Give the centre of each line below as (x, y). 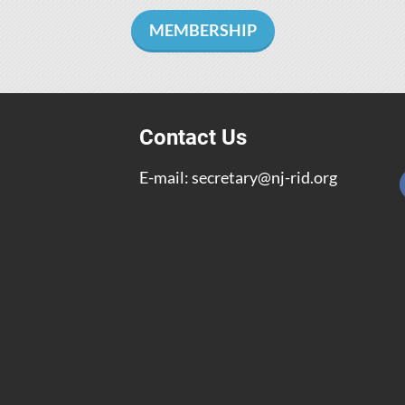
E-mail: (165, 177)
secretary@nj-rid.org (264, 177)
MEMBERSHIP (202, 30)
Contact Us (193, 137)
